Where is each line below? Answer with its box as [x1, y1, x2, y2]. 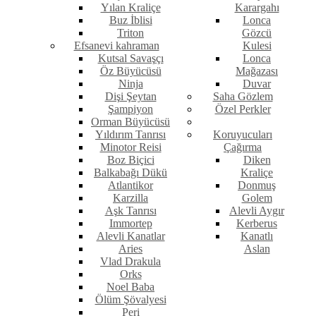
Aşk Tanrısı [104, 205, 157, 217]
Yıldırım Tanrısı [95, 128, 166, 141]
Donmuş [238, 179, 276, 192]
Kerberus [236, 217, 277, 230]
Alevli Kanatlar [96, 230, 165, 243]
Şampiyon [108, 103, 153, 116]
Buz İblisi [109, 14, 152, 27]
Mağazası [236, 65, 278, 78]
